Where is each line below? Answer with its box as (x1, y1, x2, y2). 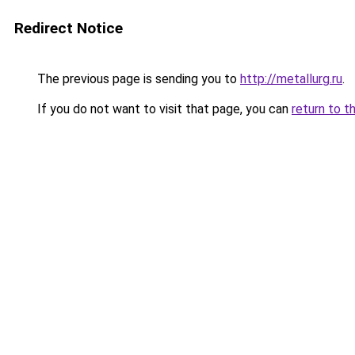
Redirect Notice (14, 19, 123, 37)
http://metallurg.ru (240, 71, 342, 86)
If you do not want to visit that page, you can (34, 101, 292, 116)
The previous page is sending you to (34, 71, 240, 86)
